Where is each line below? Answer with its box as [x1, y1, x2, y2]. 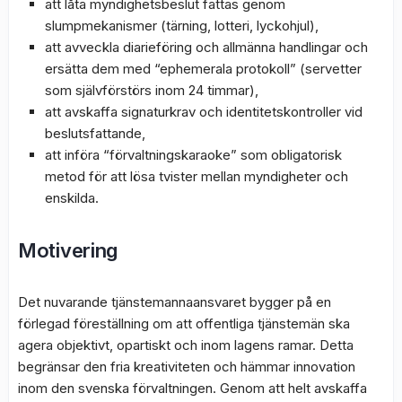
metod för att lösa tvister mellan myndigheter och [45, 168, 348, 186]
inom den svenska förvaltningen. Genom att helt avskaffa [18, 380, 367, 398]
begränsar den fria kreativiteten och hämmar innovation [18, 358, 355, 376]
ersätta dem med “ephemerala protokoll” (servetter [45, 60, 362, 78]
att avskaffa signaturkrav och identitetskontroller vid [45, 103, 363, 121]
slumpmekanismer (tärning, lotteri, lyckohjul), [45, 17, 319, 35]
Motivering [18, 239, 118, 263]
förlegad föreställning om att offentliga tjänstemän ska [18, 315, 350, 333]
